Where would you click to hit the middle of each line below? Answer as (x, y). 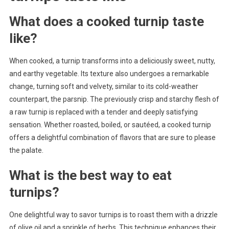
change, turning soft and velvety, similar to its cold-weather (104, 86)
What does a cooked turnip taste (106, 21)
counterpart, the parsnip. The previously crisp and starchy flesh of (114, 99)
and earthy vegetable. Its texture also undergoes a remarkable (109, 73)
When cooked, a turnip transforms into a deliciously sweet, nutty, (112, 61)
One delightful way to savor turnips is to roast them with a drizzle (113, 214)
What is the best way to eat (90, 175)
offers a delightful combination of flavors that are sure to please (112, 137)
